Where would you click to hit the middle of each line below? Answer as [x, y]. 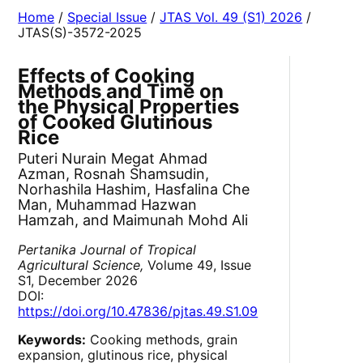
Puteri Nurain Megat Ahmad [113, 159]
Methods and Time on [121, 92]
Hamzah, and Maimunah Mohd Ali [133, 220]
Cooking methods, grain [162, 340]
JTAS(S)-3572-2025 [80, 33]
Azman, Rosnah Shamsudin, [114, 174]
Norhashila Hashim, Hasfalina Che [134, 190]
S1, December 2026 [78, 281]
